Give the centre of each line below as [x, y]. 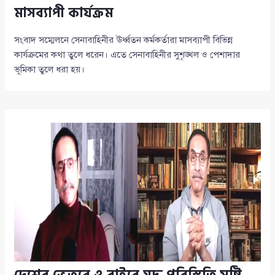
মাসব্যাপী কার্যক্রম [64, 13]
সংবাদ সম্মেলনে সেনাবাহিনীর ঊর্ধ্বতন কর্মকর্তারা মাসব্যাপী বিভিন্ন [124, 40]
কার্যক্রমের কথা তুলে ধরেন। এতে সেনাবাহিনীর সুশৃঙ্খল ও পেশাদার [127, 55]
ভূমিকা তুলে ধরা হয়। [50, 70]
